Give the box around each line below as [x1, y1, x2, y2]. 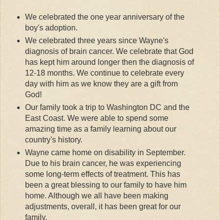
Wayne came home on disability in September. [25, 148, 186, 157]
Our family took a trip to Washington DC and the [25, 103, 190, 111]
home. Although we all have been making [25, 191, 168, 200]
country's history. [25, 135, 82, 144]
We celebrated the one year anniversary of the [25, 12, 185, 21]
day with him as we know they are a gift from [25, 79, 178, 88]
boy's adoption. [25, 23, 78, 32]
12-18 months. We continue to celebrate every [25, 68, 184, 77]
